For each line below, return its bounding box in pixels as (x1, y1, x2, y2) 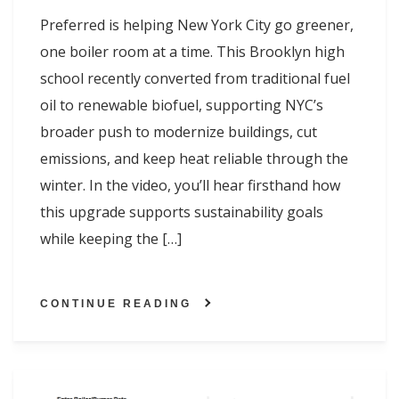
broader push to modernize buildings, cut (40, 122, 317, 142)
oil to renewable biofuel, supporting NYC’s (40, 95, 323, 116)
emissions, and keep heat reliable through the (40, 149, 348, 169)
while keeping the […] (40, 229, 182, 249)
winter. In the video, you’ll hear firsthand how (40, 175, 340, 196)
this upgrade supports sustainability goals (40, 202, 323, 223)
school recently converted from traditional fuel (40, 69, 350, 89)
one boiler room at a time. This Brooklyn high (40, 42, 345, 62)
